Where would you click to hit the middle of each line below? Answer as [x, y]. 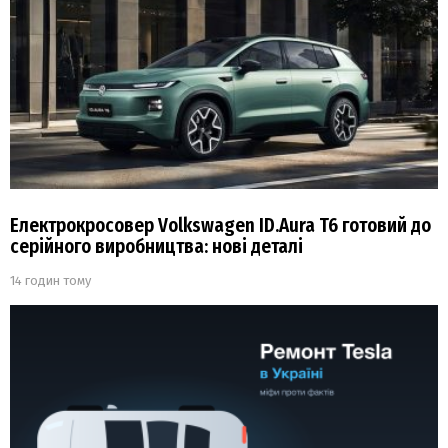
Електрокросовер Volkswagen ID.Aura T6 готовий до [220, 225]
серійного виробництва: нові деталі [156, 246]
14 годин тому [50, 280]
